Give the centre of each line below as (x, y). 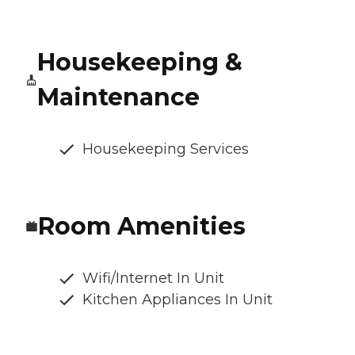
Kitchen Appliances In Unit (177, 300)
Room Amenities (142, 227)
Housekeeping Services (166, 149)
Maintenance (118, 97)
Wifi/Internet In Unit (153, 279)
